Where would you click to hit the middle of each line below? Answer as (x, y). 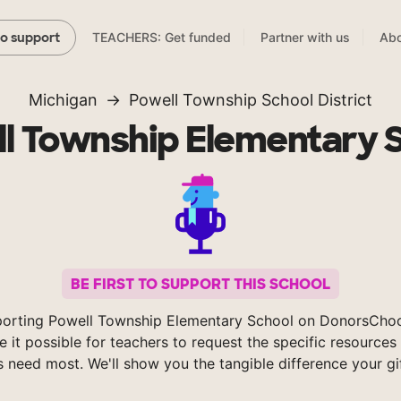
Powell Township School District (251, 100)
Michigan (63, 100)
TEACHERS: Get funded (162, 38)
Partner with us (305, 38)
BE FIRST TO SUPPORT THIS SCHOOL (200, 284)
